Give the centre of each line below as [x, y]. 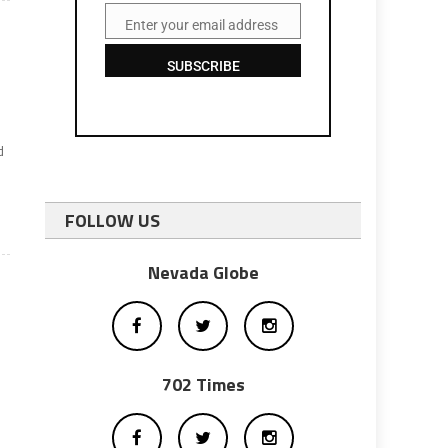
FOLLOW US [113, 220]
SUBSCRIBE [203, 66]
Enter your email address [202, 25]
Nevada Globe [203, 272]
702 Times [203, 384]
